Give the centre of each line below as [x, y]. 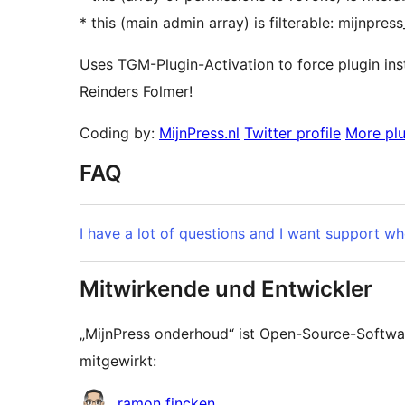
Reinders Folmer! [136, 92]
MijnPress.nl [199, 133]
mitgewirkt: [118, 361]
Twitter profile [292, 133]
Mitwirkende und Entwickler [226, 289]
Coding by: [119, 133]
